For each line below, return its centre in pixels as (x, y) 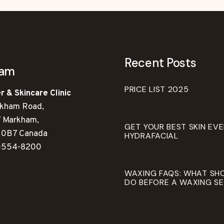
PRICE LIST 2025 (157, 89)
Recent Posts (160, 63)
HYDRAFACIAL (151, 136)
